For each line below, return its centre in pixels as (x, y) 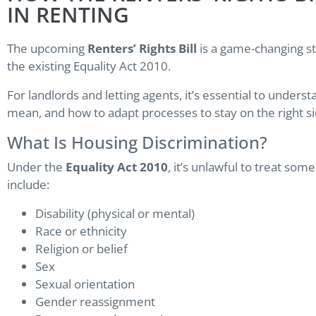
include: (28, 185)
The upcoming (47, 49)
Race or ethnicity (81, 231)
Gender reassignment (95, 302)
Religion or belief (81, 249)
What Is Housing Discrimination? (137, 142)
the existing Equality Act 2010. (89, 66)
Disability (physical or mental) (115, 214)
